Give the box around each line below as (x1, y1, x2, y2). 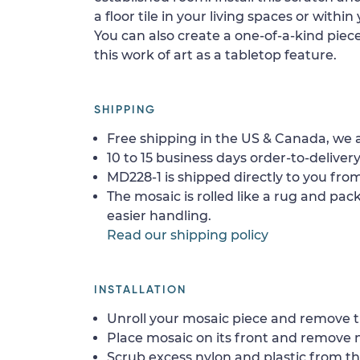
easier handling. (107, 207, 211, 223)
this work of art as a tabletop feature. (94, 47, 337, 63)
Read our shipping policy (107, 227, 268, 243)
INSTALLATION (94, 284, 186, 296)
